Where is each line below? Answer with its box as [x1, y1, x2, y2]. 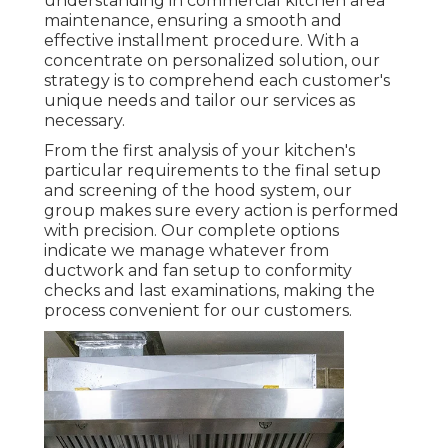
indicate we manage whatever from [44, 241, 329, 261]
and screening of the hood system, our [44, 181, 352, 201]
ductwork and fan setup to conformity [44, 261, 352, 281]
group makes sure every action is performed [44, 201, 399, 221]
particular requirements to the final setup [44, 161, 381, 181]
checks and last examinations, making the [44, 281, 375, 301]
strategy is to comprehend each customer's [44, 71, 390, 91]
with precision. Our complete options [44, 221, 339, 241]
